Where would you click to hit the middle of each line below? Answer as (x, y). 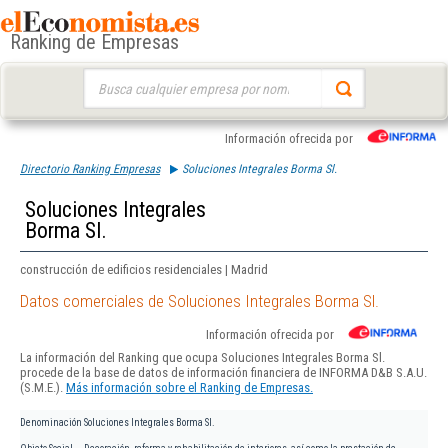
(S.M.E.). (43, 388)
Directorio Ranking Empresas (90, 169)
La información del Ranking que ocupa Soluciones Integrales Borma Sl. (202, 358)
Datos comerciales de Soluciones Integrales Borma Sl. (199, 301)
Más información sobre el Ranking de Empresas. (189, 388)
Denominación (51, 423)
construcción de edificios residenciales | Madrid (144, 269)
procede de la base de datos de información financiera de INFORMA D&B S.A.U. (223, 373)
